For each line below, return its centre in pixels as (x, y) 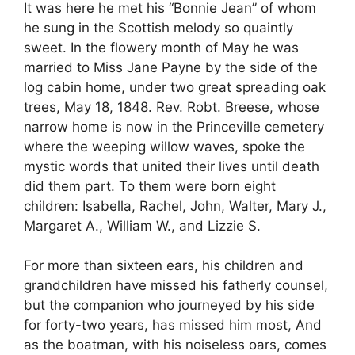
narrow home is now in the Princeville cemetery (174, 126)
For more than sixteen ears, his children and (164, 266)
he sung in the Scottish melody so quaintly (158, 27)
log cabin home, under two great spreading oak (175, 87)
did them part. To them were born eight (150, 186)
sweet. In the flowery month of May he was (161, 47)
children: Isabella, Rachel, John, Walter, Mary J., (175, 206)
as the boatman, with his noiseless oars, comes (175, 345)
